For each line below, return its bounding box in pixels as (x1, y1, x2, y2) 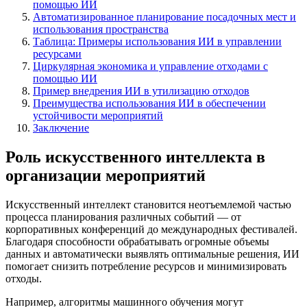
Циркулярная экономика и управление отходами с (33, 60, 268, 72)
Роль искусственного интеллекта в (5, 147, 265, 166)
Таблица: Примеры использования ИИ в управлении (33, 35, 282, 47)
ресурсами (33, 47, 82, 60)
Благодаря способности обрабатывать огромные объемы (5, 235, 269, 247)
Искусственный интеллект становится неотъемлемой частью (5, 198, 291, 210)
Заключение (33, 121, 89, 134)
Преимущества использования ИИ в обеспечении (33, 97, 266, 109)
